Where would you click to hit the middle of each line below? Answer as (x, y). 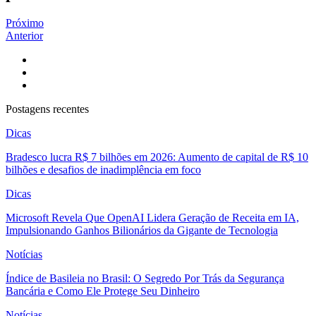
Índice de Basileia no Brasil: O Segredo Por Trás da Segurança (145, 278)
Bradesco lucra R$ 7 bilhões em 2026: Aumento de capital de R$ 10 (157, 157)
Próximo (25, 23)
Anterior (24, 35)
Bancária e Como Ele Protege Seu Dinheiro (103, 291)
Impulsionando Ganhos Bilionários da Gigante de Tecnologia (142, 230)
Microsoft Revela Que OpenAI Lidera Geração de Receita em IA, (152, 217)
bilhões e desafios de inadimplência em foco (103, 169)
